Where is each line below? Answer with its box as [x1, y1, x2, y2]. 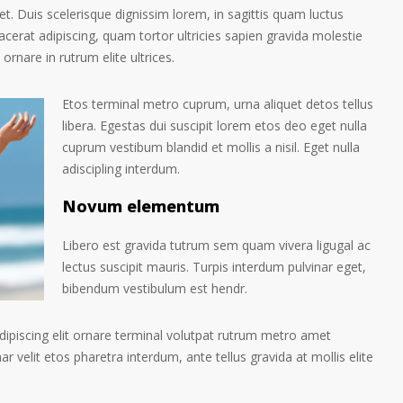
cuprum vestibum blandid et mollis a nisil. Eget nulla [62, 139, 360, 156]
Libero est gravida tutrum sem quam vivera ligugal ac [62, 237, 371, 254]
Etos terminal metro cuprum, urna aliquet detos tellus [62, 95, 373, 112]
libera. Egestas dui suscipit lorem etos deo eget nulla [62, 117, 367, 134]
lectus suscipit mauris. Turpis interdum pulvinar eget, [62, 258, 366, 275]
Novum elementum [62, 198, 219, 220]
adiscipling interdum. [62, 160, 180, 177]
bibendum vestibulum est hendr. [62, 280, 247, 297]
